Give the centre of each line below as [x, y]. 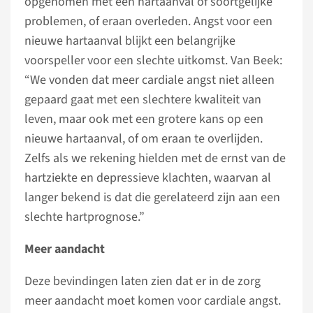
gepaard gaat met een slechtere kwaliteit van [143, 99]
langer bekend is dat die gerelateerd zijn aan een [152, 197]
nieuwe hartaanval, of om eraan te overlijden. [144, 138]
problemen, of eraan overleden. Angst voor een [148, 21]
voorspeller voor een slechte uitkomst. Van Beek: [153, 60]
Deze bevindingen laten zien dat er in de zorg [143, 281]
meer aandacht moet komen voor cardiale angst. [153, 300]
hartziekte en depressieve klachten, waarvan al [148, 177]
